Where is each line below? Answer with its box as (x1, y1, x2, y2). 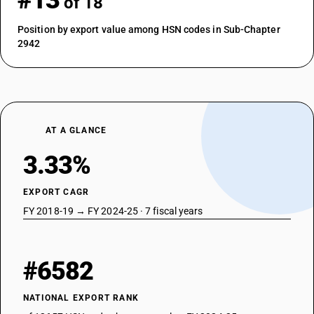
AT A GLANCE (46, 125, 107, 135)
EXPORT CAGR (23, 187, 90, 197)
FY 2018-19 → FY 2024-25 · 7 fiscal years (23, 205, 203, 217)
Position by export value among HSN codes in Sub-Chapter (18, 24, 280, 35)
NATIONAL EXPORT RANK (23, 293, 139, 303)
